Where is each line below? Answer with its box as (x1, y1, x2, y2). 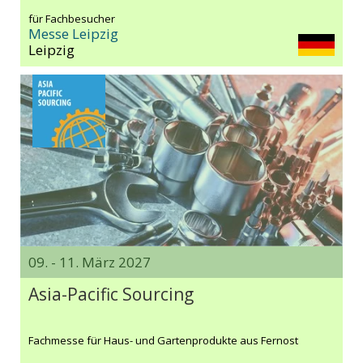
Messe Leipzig (28, 23, 118, 43)
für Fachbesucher (28, 11, 115, 26)
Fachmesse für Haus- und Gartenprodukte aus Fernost (28, 332, 298, 348)
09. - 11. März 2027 (28, 252, 151, 271)
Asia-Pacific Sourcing (28, 282, 194, 305)
